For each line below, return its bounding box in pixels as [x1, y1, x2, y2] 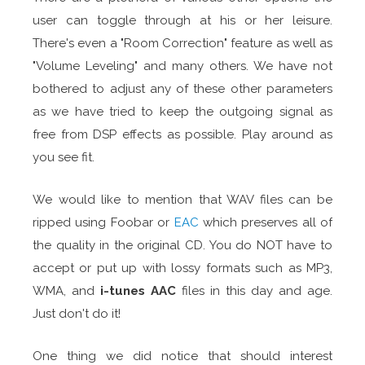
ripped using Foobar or [33, 215, 174, 231]
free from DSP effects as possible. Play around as [33, 127, 332, 143]
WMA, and [33, 284, 100, 299]
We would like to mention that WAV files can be [33, 192, 332, 208]
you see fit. [33, 150, 95, 165]
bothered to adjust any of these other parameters [33, 81, 332, 97]
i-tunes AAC [100, 284, 176, 299]
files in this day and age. [176, 284, 332, 299]
